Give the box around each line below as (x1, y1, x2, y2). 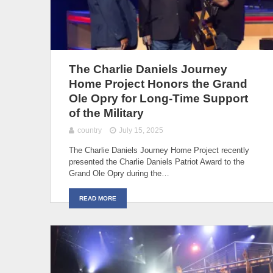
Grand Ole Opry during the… (69, 168, 169, 178)
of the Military (69, 106, 144, 119)
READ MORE (79, 194, 116, 202)
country (77, 126, 102, 135)
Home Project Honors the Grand (69, 77, 247, 90)
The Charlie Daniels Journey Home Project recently (69, 145, 249, 155)
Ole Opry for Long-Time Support (69, 91, 248, 105)
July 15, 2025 (119, 126, 164, 135)
